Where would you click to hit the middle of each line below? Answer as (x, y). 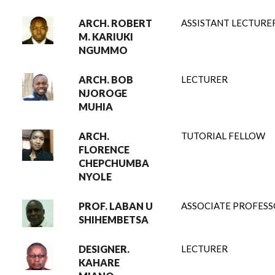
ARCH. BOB (106, 79)
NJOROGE (103, 93)
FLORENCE (104, 149)
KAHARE (99, 262)
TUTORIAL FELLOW (223, 136)
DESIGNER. (104, 249)
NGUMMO (103, 50)
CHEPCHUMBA (114, 163)
